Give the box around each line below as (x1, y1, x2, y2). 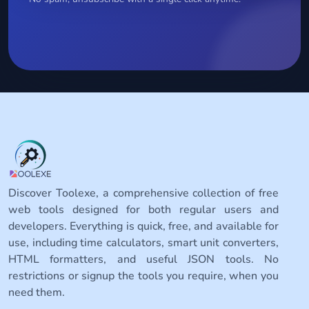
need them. (8, 284, 65, 300)
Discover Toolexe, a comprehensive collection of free (8, 185, 279, 201)
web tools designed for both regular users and (8, 201, 279, 217)
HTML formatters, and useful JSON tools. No (8, 251, 279, 267)
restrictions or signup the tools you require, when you (8, 268, 279, 283)
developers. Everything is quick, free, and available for (8, 218, 279, 234)
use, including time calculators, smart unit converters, (8, 235, 279, 250)
